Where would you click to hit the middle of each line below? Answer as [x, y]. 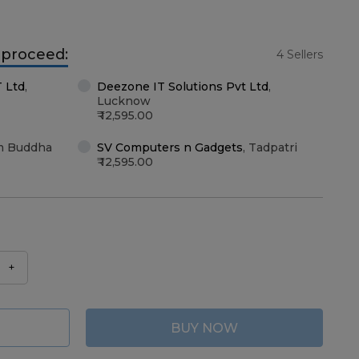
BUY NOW [204, 328]
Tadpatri [273, 147]
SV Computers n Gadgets [170, 147]
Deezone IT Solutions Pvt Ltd [183, 87]
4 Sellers [300, 54]
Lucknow [124, 101]
